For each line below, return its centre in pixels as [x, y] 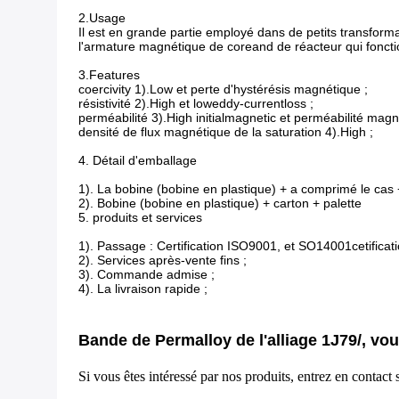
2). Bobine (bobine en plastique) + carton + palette [220, 203]
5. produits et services [140, 217]
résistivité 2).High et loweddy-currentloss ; [196, 103]
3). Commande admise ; [147, 274]
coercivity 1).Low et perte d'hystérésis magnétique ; [223, 89]
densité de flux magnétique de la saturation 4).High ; [226, 132]
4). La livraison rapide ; [143, 289]
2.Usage [102, 18]
